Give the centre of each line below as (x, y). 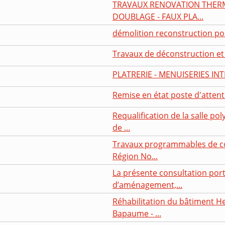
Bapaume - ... (137, 213)
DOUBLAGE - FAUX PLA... (158, 16)
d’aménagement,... (147, 185)
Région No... (135, 156)
